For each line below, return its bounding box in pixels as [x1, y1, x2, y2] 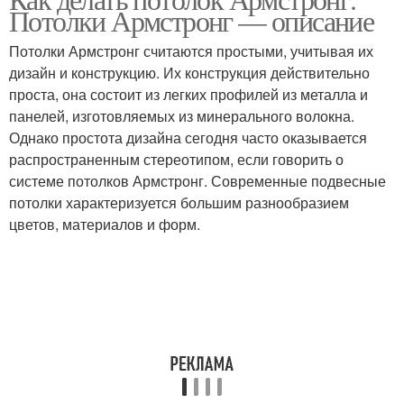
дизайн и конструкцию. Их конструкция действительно [9, 62, 370, 83]
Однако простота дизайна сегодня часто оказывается [9, 127, 367, 148]
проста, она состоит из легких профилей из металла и [9, 84, 368, 105]
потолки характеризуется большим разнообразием [9, 192, 349, 213]
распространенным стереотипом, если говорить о [9, 149, 344, 170]
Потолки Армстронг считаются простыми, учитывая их [9, 41, 373, 61]
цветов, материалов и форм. [9, 214, 200, 234]
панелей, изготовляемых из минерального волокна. [9, 106, 354, 126]
